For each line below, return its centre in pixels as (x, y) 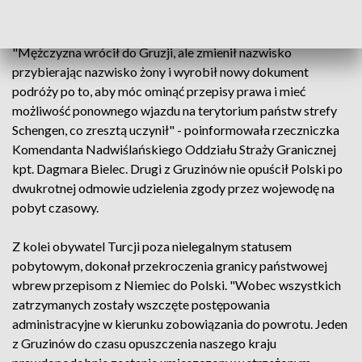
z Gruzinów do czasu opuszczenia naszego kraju (144, 343)
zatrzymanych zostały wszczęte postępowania (141, 304)
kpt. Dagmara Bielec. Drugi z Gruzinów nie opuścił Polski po (177, 168)
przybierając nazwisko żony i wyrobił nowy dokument (160, 72)
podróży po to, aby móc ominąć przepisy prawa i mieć (159, 91)
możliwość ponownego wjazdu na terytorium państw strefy (175, 110)
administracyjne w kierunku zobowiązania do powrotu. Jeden (180, 324)
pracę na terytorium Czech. (86, 13)
